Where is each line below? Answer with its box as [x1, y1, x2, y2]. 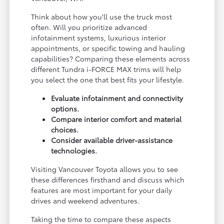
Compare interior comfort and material [51, 114, 182, 124]
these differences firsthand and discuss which [31, 174, 185, 185]
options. [51, 103, 79, 114]
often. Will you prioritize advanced [31, 22, 147, 32]
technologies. [51, 145, 97, 156]
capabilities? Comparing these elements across [31, 53, 190, 64]
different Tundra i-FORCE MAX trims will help [31, 64, 181, 74]
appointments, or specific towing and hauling [31, 43, 185, 53]
